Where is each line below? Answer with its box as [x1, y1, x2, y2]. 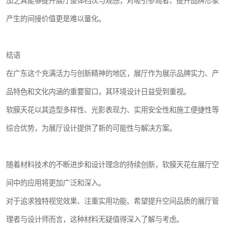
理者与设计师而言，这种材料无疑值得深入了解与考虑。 [6, 215, 183, 223]
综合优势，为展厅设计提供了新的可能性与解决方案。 [6, 124, 176, 132]
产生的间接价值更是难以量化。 [6, 14, 105, 23]
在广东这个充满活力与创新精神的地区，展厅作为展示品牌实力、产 [6, 69, 219, 78]
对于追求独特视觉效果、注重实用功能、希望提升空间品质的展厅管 [6, 197, 219, 205]
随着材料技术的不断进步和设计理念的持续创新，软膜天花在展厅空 [6, 160, 219, 169]
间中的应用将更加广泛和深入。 [6, 178, 105, 187]
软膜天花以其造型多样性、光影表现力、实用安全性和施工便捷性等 [6, 105, 219, 114]
